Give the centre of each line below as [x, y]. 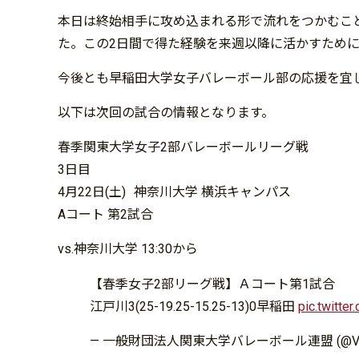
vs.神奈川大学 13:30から [128, 248]
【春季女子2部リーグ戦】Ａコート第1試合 [212, 284]
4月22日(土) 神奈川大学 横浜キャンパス [174, 192]
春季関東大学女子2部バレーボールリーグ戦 [183, 147]
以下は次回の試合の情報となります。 [166, 112]
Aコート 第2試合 [105, 214]
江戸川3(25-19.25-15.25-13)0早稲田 [194, 306]
